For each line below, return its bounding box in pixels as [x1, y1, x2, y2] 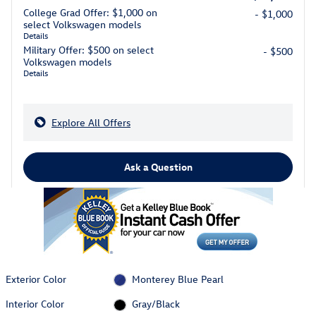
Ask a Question [123, 160, 193, 174]
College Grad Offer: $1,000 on [23, 6, 157, 19]
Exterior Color [6, 272, 66, 286]
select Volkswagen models [23, 18, 141, 31]
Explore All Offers [51, 116, 130, 129]
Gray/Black [131, 297, 180, 311]
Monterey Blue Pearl [131, 272, 224, 286]
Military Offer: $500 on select [23, 43, 154, 56]
